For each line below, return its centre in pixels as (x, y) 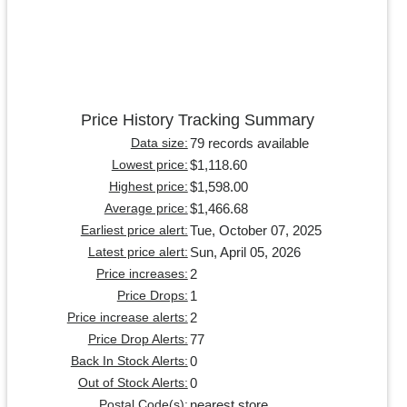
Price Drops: (152, 296)
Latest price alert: (138, 253)
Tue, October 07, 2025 (255, 231)
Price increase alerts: (127, 318)
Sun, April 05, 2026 (245, 253)
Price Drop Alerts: (138, 340)
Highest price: (148, 187)
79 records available (249, 144)
